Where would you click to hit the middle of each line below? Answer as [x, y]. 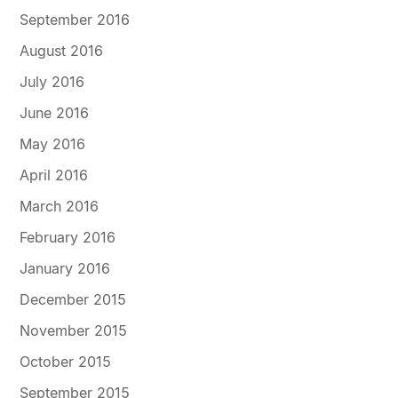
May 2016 [53, 144]
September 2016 [75, 20]
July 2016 [52, 82]
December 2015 [73, 300]
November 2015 [74, 331]
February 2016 [68, 238]
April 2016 [54, 175]
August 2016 [62, 51]
